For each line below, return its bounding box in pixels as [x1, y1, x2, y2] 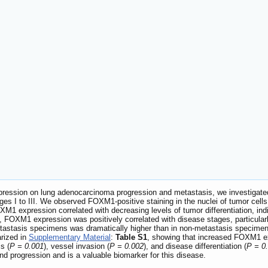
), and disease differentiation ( [144, 241, 246, 251]
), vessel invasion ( [44, 241, 109, 251]
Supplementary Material [29, 232, 111, 242]
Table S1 [115, 232, 147, 242]
